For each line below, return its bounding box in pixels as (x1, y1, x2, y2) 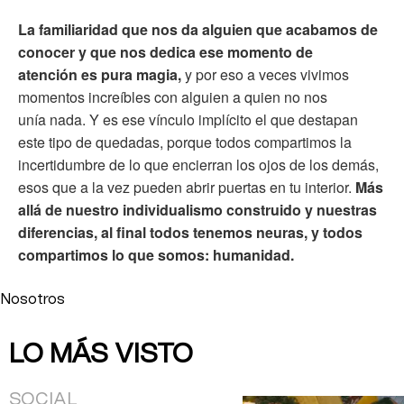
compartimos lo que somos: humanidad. (18, 244, 294, 266)
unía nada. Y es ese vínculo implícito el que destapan (18, 109, 358, 131)
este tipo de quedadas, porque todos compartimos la (18, 132, 352, 153)
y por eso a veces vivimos (185, 64, 349, 86)
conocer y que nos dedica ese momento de (18, 41, 313, 63)
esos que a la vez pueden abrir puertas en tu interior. (18, 177, 355, 198)
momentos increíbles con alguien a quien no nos (18, 87, 327, 108)
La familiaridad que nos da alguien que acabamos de (18, 19, 378, 41)
